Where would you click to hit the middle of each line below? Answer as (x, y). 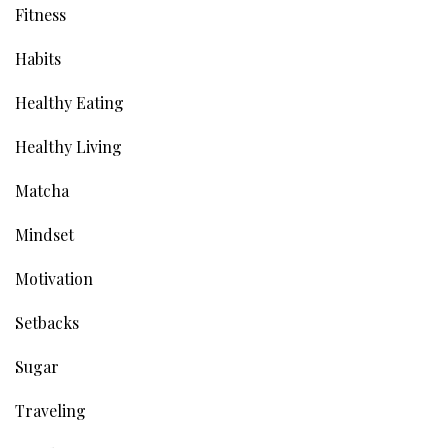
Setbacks (47, 322)
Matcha (42, 190)
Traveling (50, 410)
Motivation (54, 278)
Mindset (44, 234)
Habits (38, 58)
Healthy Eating (69, 102)
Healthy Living (68, 146)
